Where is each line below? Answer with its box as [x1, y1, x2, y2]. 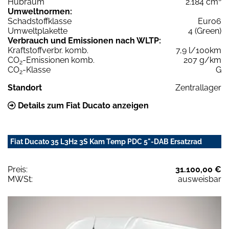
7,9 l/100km [176, 45, 221, 55]
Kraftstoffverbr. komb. [8, 45, 88, 55]
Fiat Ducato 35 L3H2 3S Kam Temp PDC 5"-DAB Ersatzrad [10, 137, 202, 146]
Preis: [8, 164, 28, 174]
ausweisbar [178, 174, 221, 184]
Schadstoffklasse [8, 16, 72, 26]
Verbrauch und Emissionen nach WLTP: [8, 35, 161, 45]
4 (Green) [188, 26, 221, 36]
